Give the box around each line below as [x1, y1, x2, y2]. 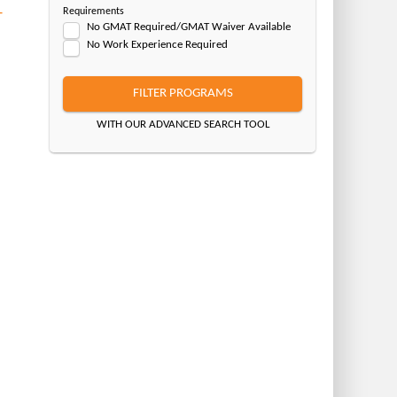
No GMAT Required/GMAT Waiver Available [87, 21, 291, 33]
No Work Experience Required [87, 39, 228, 51]
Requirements [63, 6, 124, 17]
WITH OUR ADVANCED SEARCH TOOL [96, 118, 269, 130]
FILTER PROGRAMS [132, 86, 233, 100]
